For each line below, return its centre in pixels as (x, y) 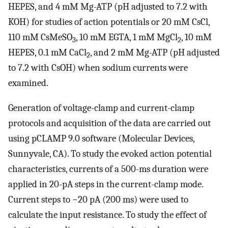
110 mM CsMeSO (40, 37)
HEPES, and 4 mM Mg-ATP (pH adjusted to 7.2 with (108, 7)
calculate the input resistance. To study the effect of (107, 215)
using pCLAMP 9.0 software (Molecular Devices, (101, 138)
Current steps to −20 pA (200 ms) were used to (98, 199)
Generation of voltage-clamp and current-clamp (101, 108)
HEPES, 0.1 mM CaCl (47, 53)
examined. (28, 83)
